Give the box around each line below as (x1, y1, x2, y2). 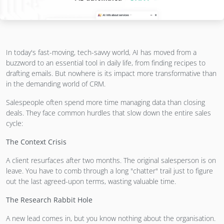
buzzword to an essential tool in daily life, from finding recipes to (6, 57, 205, 67)
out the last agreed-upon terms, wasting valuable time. (6, 176, 176, 186)
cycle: (6, 118, 23, 128)
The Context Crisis (6, 136, 66, 146)
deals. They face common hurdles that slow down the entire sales (6, 107, 211, 117)
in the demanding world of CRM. (6, 78, 105, 88)
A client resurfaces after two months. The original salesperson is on (6, 155, 216, 165)
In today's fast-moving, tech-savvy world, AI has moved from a (6, 47, 196, 57)
